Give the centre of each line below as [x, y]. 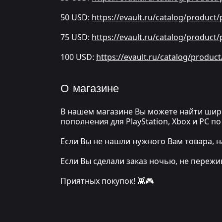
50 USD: [76, 17]
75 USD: [76, 37]
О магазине [90, 88]
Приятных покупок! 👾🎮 [107, 181]
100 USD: [78, 57]
